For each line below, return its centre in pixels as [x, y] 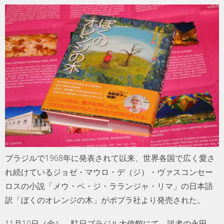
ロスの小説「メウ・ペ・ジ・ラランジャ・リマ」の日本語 [109, 186]
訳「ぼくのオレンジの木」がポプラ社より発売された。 [105, 200]
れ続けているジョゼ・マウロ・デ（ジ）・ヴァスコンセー [109, 172]
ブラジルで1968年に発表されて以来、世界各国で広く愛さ [110, 158]
